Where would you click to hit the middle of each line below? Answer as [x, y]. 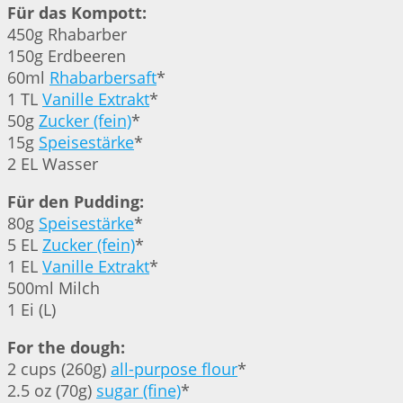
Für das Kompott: [77, 13]
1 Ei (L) [31, 310]
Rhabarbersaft [103, 78]
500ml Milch [54, 288]
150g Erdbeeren [67, 56]
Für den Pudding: [76, 202]
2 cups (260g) [59, 369]
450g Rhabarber [67, 35]
